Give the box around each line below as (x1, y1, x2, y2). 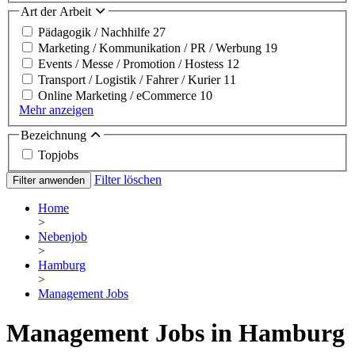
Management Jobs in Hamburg (6, 318, 345, 347)
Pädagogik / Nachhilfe (38, 25, 153, 39)
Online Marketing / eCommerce (38, 88, 200, 102)
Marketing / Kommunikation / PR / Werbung (38, 40, 265, 55)
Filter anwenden (13, 174, 85, 187)
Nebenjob (38, 230, 87, 244)
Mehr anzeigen (19, 102, 94, 116)
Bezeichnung (21, 128, 90, 142)
